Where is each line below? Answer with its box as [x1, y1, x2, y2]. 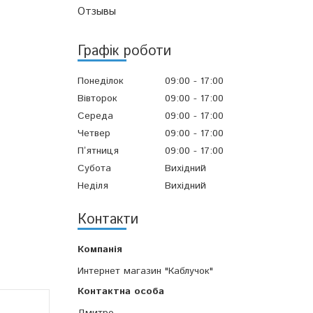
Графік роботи [78, 41, 171, 61]
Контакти [78, 210, 138, 231]
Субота [78, 161, 111, 176]
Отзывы [78, 3, 116, 19]
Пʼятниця [78, 144, 119, 159]
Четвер [78, 126, 110, 140]
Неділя [78, 179, 108, 194]
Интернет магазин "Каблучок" [78, 264, 213, 279]
